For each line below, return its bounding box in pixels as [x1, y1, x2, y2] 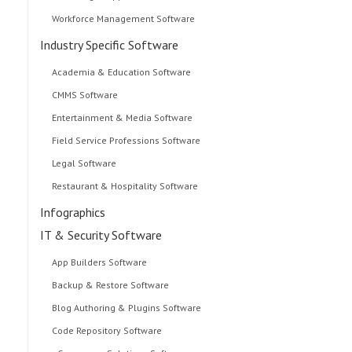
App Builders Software [52, 256, 147, 269]
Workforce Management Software [52, 13, 195, 25]
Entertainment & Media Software [52, 112, 192, 124]
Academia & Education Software [52, 66, 191, 79]
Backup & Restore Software [52, 279, 169, 291]
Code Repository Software [52, 324, 162, 337]
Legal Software [52, 157, 116, 170]
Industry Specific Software [40, 37, 178, 53]
